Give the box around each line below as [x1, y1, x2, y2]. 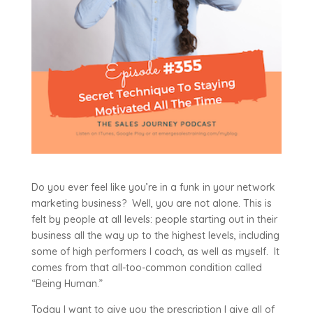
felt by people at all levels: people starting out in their [31, 213, 277, 226]
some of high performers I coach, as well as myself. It [31, 245, 279, 259]
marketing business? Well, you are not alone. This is [31, 197, 272, 210]
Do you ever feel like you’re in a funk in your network [31, 181, 275, 194]
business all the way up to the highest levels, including [31, 229, 279, 242]
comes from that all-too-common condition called [31, 261, 262, 275]
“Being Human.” [31, 277, 103, 291]
